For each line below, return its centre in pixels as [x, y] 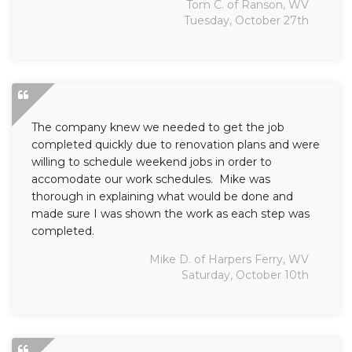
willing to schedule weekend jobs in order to [152, 162]
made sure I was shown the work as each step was [170, 214]
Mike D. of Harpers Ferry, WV [229, 259]
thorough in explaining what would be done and [162, 196]
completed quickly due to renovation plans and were [176, 145]
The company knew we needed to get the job [158, 127]
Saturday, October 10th [245, 275]
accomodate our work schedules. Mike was [151, 179]
